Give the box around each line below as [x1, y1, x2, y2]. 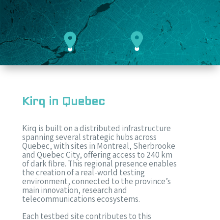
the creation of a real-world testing [22, 166, 145, 178]
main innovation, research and [22, 184, 127, 195]
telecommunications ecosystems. [22, 193, 140, 204]
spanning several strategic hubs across [22, 131, 157, 142]
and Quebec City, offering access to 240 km [22, 149, 172, 160]
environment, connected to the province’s [22, 175, 171, 187]
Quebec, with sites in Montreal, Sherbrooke [22, 140, 175, 151]
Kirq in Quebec [22, 97, 105, 108]
